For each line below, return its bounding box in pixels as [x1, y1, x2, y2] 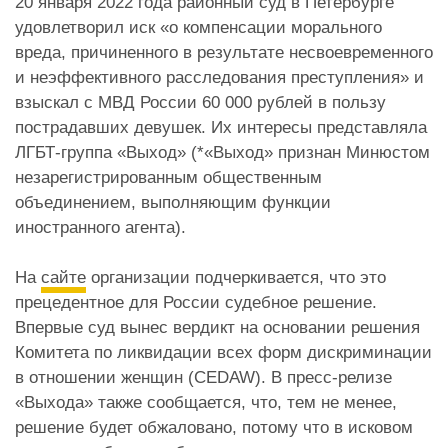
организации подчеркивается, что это [86, 267, 386, 287]
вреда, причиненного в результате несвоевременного [15, 42, 433, 62]
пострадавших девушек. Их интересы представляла [15, 117, 427, 137]
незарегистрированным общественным [15, 167, 322, 187]
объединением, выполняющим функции [15, 192, 331, 212]
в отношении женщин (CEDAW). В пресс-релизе [15, 367, 392, 387]
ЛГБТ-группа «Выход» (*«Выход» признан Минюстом [15, 142, 430, 162]
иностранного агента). [15, 217, 186, 237]
